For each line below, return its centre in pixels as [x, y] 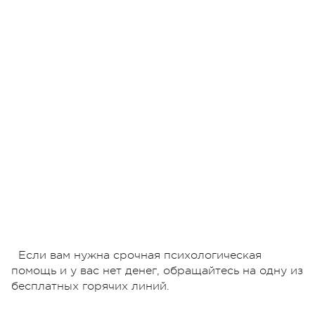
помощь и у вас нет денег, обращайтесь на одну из [157, 271]
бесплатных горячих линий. [90, 287]
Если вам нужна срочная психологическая [140, 256]
